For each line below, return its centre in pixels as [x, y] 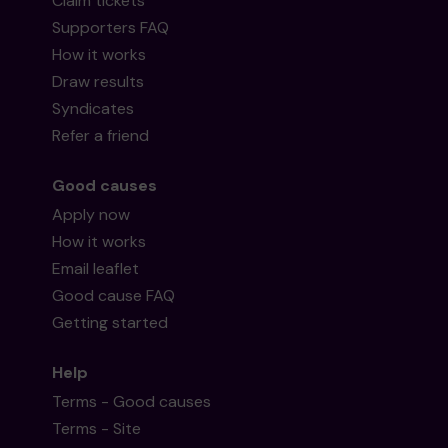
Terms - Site [97, 428]
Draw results [98, 81]
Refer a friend [101, 135]
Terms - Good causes [132, 401]
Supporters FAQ [111, 27]
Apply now [91, 214]
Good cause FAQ [114, 295]
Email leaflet [96, 268]
